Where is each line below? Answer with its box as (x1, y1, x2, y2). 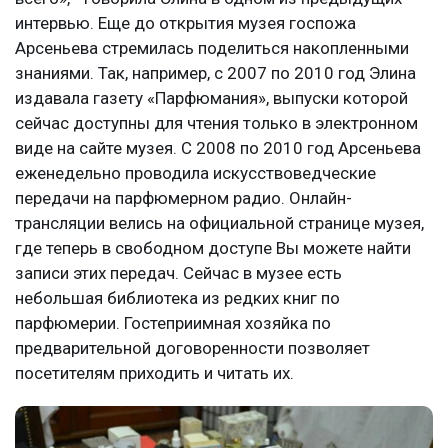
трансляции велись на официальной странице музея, (15, 212, 424, 233)
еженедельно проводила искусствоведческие (15, 162, 376, 183)
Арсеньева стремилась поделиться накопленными (15, 37, 409, 58)
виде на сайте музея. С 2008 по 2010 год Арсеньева (15, 137, 421, 158)
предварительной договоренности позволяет (15, 337, 370, 358)
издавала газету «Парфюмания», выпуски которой (15, 87, 408, 108)
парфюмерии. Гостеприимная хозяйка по (15, 312, 331, 333)
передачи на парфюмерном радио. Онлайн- (15, 187, 352, 208)
